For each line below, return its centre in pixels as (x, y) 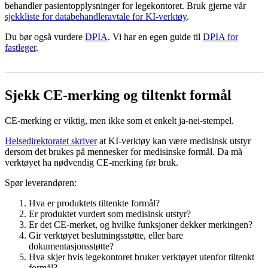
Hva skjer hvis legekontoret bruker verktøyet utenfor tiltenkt (141, 257)
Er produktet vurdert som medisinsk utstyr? (110, 214)
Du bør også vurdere (45, 36)
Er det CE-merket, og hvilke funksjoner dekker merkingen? (141, 224)
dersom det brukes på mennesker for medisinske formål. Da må (124, 151)
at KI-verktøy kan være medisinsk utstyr (174, 141)
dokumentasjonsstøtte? (71, 246)
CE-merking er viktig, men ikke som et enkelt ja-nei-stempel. (119, 120)
